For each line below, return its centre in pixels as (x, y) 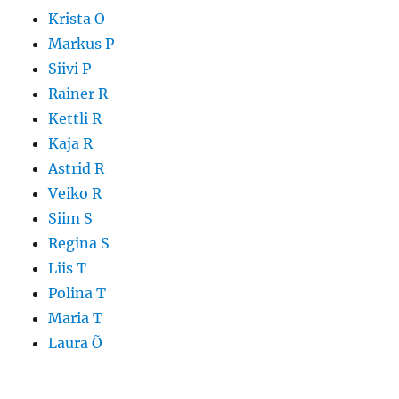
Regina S (79, 244)
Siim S (71, 219)
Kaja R (71, 144)
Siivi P (70, 69)
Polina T (77, 293)
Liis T (68, 269)
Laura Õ (76, 343)
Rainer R (78, 94)
